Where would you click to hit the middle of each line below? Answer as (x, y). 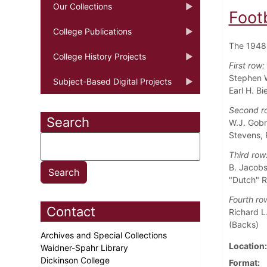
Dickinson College (76, 260)
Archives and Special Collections (105, 235)
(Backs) (243, 224)
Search (68, 122)
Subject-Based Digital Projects (112, 81)
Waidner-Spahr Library (86, 247)
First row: (246, 65)
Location (246, 246)
